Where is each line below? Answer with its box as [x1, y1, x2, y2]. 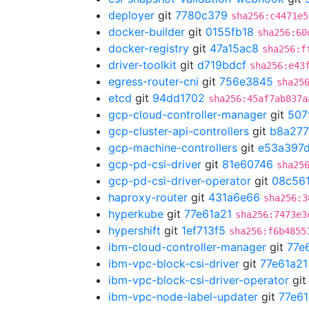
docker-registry [108, 41, 189, 55]
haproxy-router [108, 190, 188, 204]
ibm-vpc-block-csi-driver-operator [108, 273, 289, 287]
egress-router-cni [108, 74, 199, 88]
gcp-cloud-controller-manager [108, 108, 267, 121]
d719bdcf [197, 58, 246, 72]
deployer [108, 8, 154, 22]
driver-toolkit [108, 58, 177, 72]
